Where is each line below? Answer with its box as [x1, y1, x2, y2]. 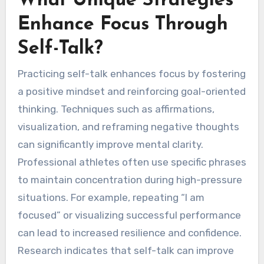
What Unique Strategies [17, 93, 233, 113]
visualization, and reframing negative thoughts [17, 223, 239, 236]
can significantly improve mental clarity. [17, 241, 203, 253]
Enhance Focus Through [17, 117, 228, 137]
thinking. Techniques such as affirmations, [17, 206, 214, 218]
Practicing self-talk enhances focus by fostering [17, 170, 246, 183]
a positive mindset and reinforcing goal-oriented [17, 188, 246, 200]
